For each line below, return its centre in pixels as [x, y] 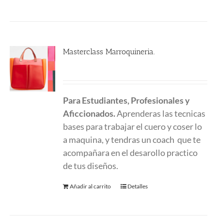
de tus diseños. [91, 166]
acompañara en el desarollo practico [131, 153]
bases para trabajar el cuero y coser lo [133, 126]
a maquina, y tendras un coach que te [132, 139]
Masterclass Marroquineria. [109, 52]
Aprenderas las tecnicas [161, 113]
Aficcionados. [90, 113]
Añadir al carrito [91, 186]
